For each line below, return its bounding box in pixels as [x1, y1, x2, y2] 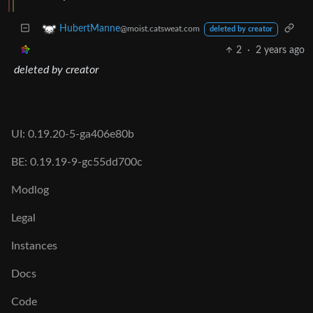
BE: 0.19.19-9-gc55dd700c [11, 156, 143, 168]
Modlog [11, 184, 49, 196]
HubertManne [59, 24, 120, 34]
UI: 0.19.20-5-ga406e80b [11, 129, 134, 140]
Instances [11, 240, 57, 252]
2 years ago [256, 45, 305, 55]
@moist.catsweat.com [120, 24, 200, 33]
